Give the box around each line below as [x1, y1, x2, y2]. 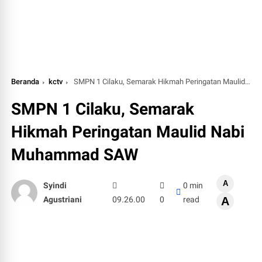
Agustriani [43, 195, 82, 205]
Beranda [11, 77, 40, 87]
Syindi [43, 181, 67, 191]
